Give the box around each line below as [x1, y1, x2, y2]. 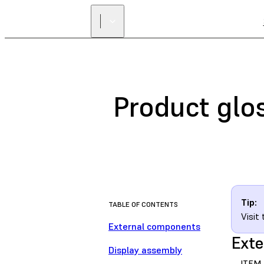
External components [108, 220, 200, 233]
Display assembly [108, 244, 182, 256]
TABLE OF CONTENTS [108, 200, 178, 209]
